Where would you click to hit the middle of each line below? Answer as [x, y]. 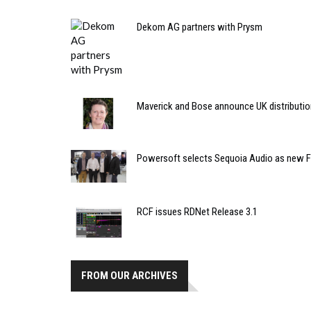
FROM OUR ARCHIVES [129, 276]
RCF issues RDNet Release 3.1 [197, 211]
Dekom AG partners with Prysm [200, 27]
